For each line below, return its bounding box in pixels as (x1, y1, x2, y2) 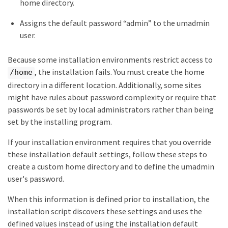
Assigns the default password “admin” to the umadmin (20, 18, 210, 28)
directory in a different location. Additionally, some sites (8, 79, 202, 90)
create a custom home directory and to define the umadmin (8, 161, 214, 172)
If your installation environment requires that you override (8, 136, 211, 147)
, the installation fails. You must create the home (35, 67, 205, 77)
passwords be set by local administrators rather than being (8, 104, 214, 115)
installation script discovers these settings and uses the (8, 206, 202, 216)
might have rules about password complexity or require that (8, 92, 216, 102)
